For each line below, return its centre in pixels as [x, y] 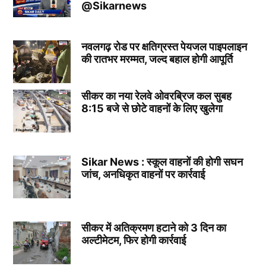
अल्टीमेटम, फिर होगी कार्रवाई [133, 240]
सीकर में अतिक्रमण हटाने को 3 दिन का [153, 227]
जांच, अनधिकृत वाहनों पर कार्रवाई [143, 174]
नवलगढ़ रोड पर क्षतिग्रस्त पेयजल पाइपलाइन [164, 46]
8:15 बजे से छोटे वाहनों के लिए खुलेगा [152, 109]
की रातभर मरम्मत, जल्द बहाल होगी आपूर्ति [157, 59]
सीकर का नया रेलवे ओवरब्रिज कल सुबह [156, 96]
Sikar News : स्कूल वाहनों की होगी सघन [162, 161]
